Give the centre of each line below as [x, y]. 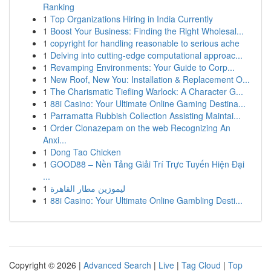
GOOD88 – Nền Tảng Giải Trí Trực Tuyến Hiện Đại [147, 164]
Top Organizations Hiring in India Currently [132, 19]
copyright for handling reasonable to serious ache [145, 43]
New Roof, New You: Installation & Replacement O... [150, 79]
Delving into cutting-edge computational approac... [146, 55]
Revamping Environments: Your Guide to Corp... [142, 67]
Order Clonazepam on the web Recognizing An [140, 128]
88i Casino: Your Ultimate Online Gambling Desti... [146, 200]
